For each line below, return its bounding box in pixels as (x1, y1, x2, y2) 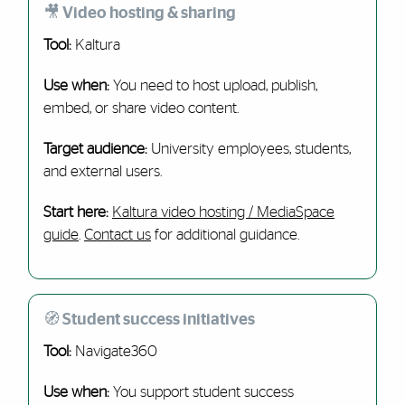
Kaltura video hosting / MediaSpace (111, 204, 334, 220)
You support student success (108, 384, 294, 400)
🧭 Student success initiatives (42, 311, 255, 328)
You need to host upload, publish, (108, 78, 317, 93)
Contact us (83, 227, 151, 242)
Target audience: (42, 141, 151, 156)
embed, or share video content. (42, 100, 239, 116)
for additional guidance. (150, 227, 299, 242)
